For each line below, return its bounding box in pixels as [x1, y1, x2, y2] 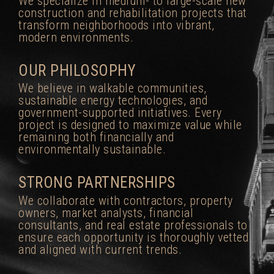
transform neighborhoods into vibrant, [18, 17, 215, 32]
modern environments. [18, 29, 133, 45]
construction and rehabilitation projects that [18, 5, 247, 20]
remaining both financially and [18, 130, 174, 145]
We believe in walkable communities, [18, 81, 207, 96]
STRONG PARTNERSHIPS [18, 173, 176, 191]
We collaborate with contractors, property [18, 193, 233, 208]
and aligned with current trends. [18, 242, 182, 257]
